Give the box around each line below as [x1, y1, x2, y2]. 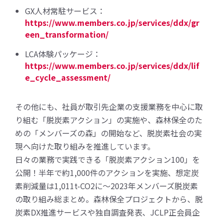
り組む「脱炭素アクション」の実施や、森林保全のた [15, 113, 203, 126]
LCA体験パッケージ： [25, 47, 101, 60]
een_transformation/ [25, 28, 109, 40]
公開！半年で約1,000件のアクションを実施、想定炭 [15, 166, 199, 178]
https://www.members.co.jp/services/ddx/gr [25, 16, 200, 28]
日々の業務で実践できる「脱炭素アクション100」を [15, 153, 200, 165]
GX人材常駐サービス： [25, 4, 106, 17]
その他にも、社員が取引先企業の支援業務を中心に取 [15, 100, 203, 112]
